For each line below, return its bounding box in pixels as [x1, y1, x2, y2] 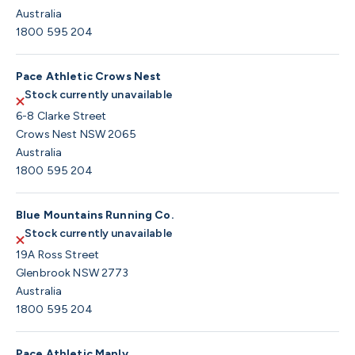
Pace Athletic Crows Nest [16, 70, 162, 84]
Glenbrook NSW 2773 [16, 266, 129, 281]
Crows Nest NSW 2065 [16, 128, 136, 142]
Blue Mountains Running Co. [16, 208, 174, 223]
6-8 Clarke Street [16, 109, 107, 124]
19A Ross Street [16, 248, 100, 262]
